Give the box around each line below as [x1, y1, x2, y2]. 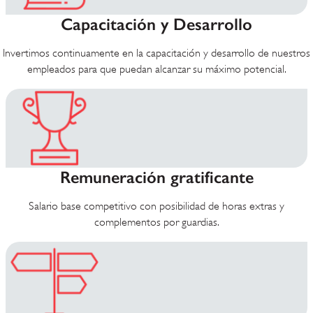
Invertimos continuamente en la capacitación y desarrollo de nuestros [3, 47, 310, 60]
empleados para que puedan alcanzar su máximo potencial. [27, 63, 286, 76]
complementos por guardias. [94, 216, 219, 229]
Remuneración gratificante [59, 167, 254, 188]
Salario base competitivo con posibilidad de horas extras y [29, 200, 284, 213]
